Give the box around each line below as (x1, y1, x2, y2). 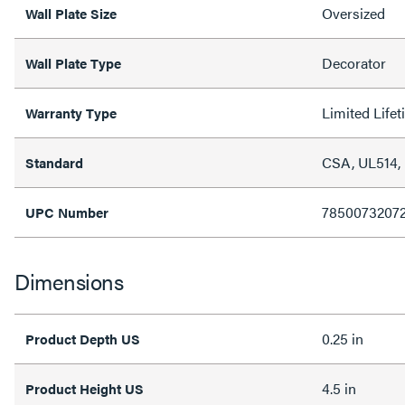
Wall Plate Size (25, 3, 117, 23)
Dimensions (14, 265, 123, 297)
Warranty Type (25, 102, 117, 122)
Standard (25, 152, 83, 172)
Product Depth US (25, 328, 140, 348)
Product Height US (25, 378, 144, 398)
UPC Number (25, 202, 108, 221)
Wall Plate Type (25, 52, 121, 72)
